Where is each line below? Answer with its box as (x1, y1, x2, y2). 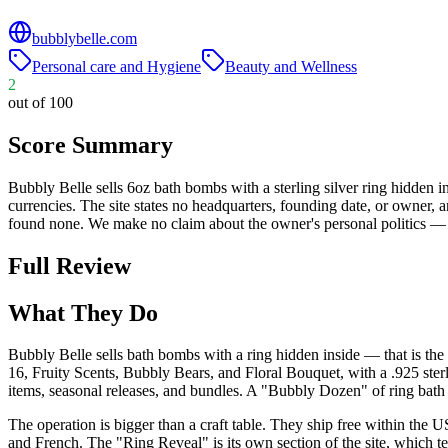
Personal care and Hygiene (32, 57, 201, 75)
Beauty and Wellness (225, 57, 357, 75)
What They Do (8, 299, 158, 326)
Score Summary (8, 131, 173, 158)
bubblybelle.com (32, 29, 137, 47)
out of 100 (8, 93, 73, 111)
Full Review (8, 252, 131, 279)
